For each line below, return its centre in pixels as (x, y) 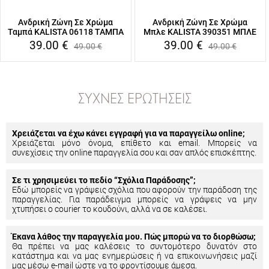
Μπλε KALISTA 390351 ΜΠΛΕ (200, 32)
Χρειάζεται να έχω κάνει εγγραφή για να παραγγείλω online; (128, 133)
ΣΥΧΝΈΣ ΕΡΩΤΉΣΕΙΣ (134, 100)
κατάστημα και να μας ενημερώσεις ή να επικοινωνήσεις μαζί (134, 256)
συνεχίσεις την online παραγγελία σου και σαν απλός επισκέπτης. (134, 153)
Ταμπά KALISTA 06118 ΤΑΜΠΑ (65, 32)
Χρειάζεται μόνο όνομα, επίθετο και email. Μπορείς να (134, 143)
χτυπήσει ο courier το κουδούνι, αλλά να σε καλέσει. (110, 209)
